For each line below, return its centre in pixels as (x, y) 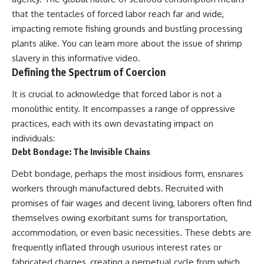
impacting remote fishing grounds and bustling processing (127, 28)
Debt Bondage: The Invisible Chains (81, 152)
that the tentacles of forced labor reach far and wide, (118, 14)
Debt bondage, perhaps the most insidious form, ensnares (128, 173)
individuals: (33, 138)
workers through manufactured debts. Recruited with (118, 188)
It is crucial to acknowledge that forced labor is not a (117, 94)
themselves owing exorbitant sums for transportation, (120, 217)
